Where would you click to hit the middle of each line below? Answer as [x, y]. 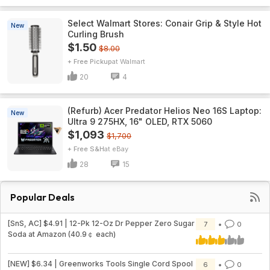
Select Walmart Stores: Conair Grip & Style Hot [165, 23]
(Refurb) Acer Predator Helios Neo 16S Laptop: [165, 111]
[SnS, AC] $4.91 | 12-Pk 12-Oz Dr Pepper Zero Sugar [101, 223]
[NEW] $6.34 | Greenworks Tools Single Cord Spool [100, 264]
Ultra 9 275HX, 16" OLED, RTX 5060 [140, 121]
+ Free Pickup [90, 61]
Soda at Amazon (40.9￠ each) [62, 234]
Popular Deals [42, 197]
